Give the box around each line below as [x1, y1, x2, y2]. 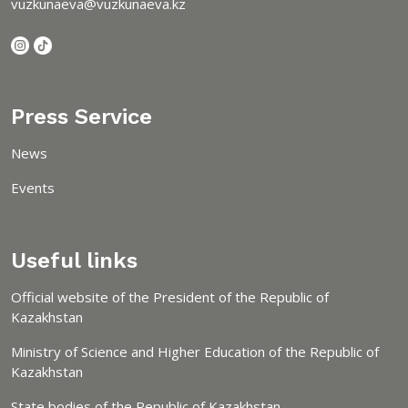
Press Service [11, 103, 152, 129]
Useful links [11, 247, 138, 273]
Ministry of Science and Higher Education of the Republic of [11, 342, 379, 361]
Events [11, 178, 55, 197]
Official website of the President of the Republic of [11, 287, 329, 306]
